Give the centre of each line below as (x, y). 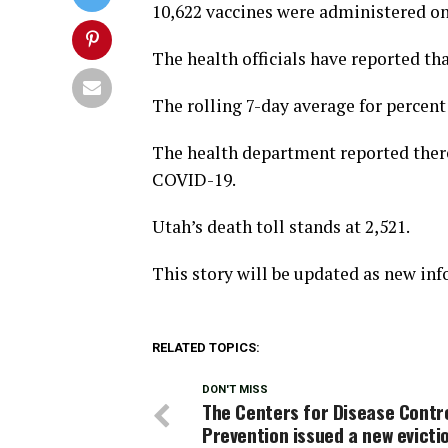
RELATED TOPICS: (206, 347)
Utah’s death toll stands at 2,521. (281, 226)
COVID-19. (194, 179)
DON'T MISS (235, 389)
